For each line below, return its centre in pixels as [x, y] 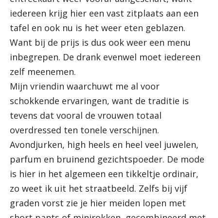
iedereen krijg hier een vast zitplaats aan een [104, 13]
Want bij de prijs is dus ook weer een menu [100, 42]
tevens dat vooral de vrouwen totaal [86, 115]
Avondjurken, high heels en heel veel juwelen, [104, 145]
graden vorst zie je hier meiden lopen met [98, 203]
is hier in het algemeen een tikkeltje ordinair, [104, 174]
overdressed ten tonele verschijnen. [84, 130]
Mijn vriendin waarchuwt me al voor [85, 86]
